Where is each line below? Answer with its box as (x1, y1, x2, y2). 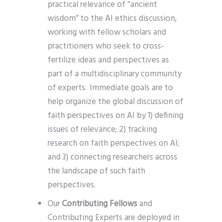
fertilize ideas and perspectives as (48, 54, 169, 67)
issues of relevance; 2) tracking (48, 123, 158, 136)
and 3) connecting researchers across (48, 151, 178, 164)
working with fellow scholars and (48, 26, 166, 39)
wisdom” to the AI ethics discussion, (48, 12, 177, 25)
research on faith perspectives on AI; (48, 137, 180, 150)
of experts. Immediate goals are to (48, 81, 173, 95)
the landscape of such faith (48, 165, 146, 178)
